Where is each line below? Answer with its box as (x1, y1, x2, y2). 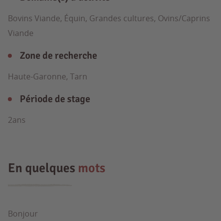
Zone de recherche (20, 49, 97, 62)
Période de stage (20, 93, 90, 105)
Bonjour (8, 208, 38, 219)
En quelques (8, 160, 78, 176)
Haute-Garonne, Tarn (8, 71, 87, 82)
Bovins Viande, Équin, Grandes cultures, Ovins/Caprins (8, 13, 210, 24)
